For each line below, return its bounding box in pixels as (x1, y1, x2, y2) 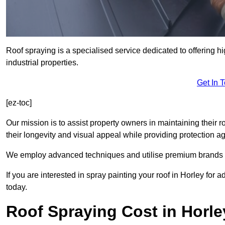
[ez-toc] (6, 98, 32, 107)
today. (6, 183, 27, 192)
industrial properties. (6, 58, 78, 67)
